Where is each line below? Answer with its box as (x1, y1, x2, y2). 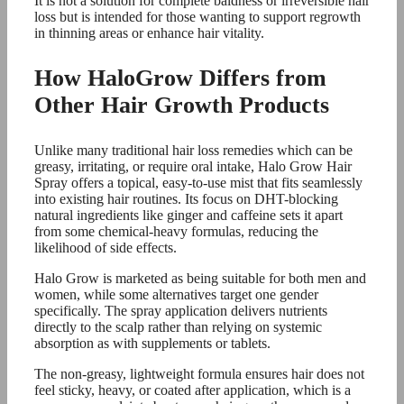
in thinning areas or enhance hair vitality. (34, 24, 264, 41)
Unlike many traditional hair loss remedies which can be (34, 142, 353, 158)
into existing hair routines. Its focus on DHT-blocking (34, 190, 338, 207)
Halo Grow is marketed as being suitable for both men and (34, 270, 366, 286)
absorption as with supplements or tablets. (34, 335, 271, 351)
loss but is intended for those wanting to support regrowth (34, 8, 361, 24)
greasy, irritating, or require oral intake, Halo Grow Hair (34, 158, 352, 174)
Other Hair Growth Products (34, 91, 329, 118)
